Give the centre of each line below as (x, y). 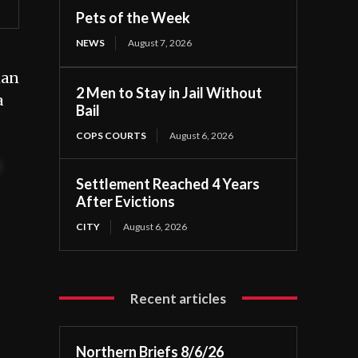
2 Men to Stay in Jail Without (169, 92)
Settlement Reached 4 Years (168, 183)
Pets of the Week (133, 17)
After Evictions (126, 201)
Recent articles (179, 298)
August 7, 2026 (160, 42)
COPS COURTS (111, 135)
